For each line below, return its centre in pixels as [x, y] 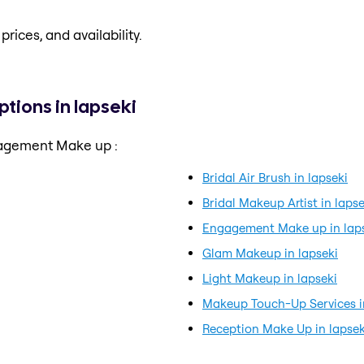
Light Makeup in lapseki [270, 278]
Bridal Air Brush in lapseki [275, 177]
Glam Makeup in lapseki [270, 253]
